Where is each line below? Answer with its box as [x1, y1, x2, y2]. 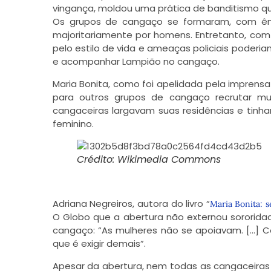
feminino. [52, 117, 94, 130]
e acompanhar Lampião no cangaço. [52, 55, 220, 68]
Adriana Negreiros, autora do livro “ [52, 197, 210, 211]
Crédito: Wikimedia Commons [76, 152, 221, 166]
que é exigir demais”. [52, 237, 146, 250]
